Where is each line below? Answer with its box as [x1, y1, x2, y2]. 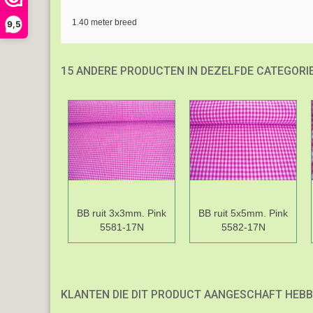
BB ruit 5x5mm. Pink [198, 208, 288, 219]
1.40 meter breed [71, 17, 137, 28]
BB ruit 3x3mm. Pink [77, 208, 166, 219]
